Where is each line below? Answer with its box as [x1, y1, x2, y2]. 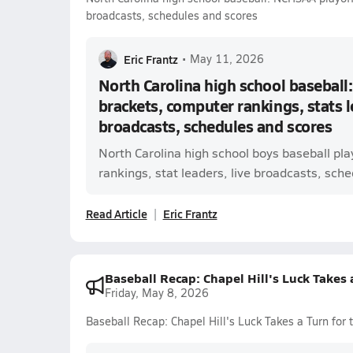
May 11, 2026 [189, 51, 264, 66]
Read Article [85, 206, 147, 221]
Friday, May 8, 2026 [104, 285, 209, 300]
